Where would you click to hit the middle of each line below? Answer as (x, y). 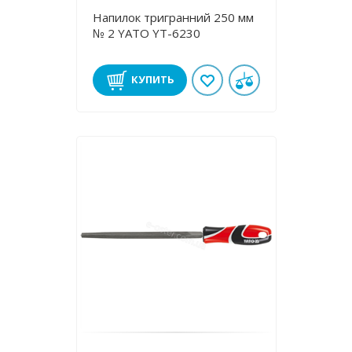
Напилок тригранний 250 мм (173, 17)
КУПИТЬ (153, 79)
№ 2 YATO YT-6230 (146, 33)
